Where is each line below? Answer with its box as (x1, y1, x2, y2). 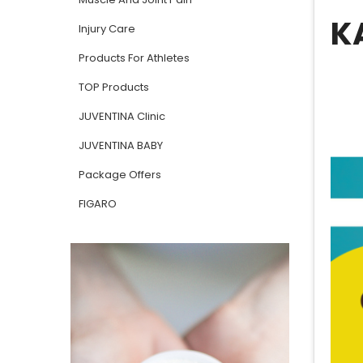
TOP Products (79, 79, 149, 95)
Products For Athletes (79, 50, 190, 66)
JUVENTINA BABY (79, 138, 163, 153)
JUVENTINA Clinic (79, 109, 165, 124)
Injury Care (79, 21, 135, 36)
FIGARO (79, 196, 117, 211)
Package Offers (79, 167, 161, 182)
